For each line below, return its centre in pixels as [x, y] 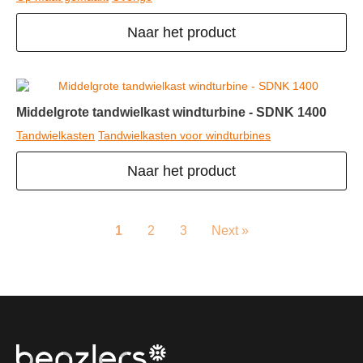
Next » [230, 231]
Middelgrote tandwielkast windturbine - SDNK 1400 [171, 113]
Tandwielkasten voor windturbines [184, 136]
